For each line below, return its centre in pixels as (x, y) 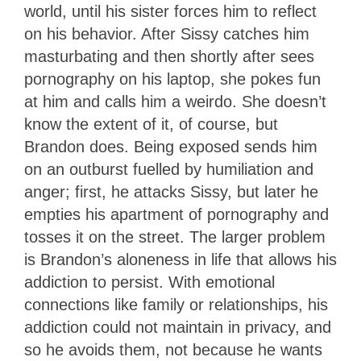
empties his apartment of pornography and (176, 214)
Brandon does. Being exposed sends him (171, 146)
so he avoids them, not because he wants (173, 349)
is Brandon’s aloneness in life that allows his (180, 259)
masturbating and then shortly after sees (169, 56)
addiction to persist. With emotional (149, 282)
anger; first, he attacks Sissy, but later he (171, 191)
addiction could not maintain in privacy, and (178, 327)
